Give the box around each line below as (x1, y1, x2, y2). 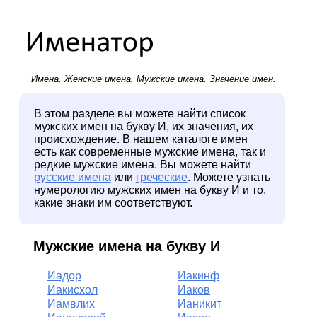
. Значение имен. (203, 74, 276, 85)
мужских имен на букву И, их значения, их (33, 120, 253, 133)
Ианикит (178, 298, 222, 311)
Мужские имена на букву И (33, 238, 220, 255)
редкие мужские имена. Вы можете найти (33, 158, 251, 171)
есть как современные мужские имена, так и (33, 146, 266, 158)
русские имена (33, 171, 111, 184)
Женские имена (64, 74, 131, 85)
